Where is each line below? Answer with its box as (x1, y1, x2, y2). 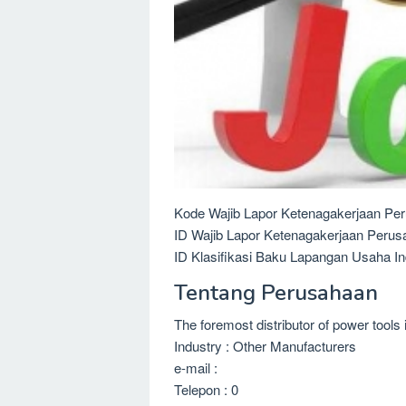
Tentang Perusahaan (174, 277, 378, 307)
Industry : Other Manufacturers (174, 335, 356, 355)
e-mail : (174, 357, 217, 377)
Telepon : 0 (174, 379, 238, 399)
